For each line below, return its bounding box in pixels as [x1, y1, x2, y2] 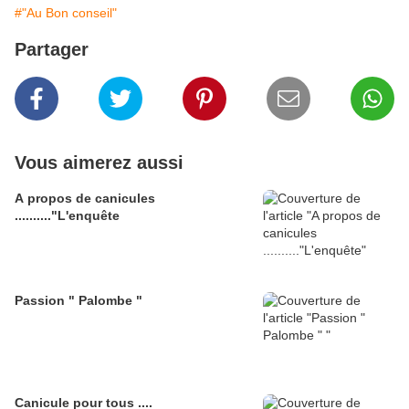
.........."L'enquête [15, 208, 120, 224]
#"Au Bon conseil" [15, 5, 117, 21]
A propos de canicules [15, 191, 155, 206]
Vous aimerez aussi [15, 152, 184, 173]
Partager [15, 39, 89, 60]
